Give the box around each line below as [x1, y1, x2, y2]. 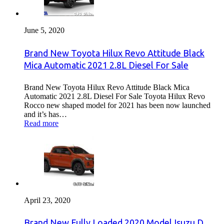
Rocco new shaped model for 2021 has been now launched [24, 100, 210, 109]
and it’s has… [24, 109, 67, 118]
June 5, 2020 [24, 25, 64, 34]
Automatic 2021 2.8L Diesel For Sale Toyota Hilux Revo [24, 91, 205, 100]
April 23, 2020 [24, 195, 70, 204]
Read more [24, 118, 58, 127]
